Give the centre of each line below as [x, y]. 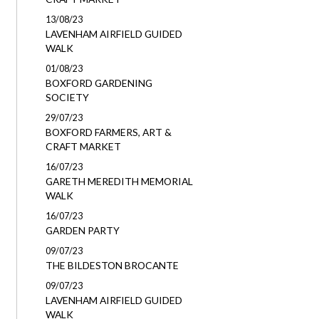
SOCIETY [67, 97]
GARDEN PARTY [82, 230]
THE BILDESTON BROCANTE [112, 265]
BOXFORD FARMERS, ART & [108, 132]
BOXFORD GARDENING [99, 83]
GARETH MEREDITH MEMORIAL [119, 181]
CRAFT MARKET [83, 146]
